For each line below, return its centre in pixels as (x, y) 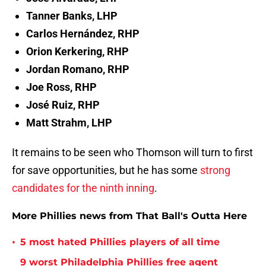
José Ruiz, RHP (63, 105)
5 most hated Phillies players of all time (120, 242)
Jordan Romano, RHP (78, 69)
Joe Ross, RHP (61, 87)
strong (215, 170)
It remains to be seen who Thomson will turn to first (132, 153)
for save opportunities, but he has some (106, 170)
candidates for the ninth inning (83, 188)
